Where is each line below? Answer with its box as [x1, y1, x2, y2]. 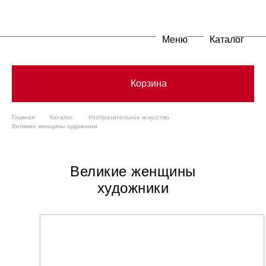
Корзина [130, 78, 167, 88]
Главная [12, 114, 34, 121]
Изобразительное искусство [88, 114, 169, 121]
